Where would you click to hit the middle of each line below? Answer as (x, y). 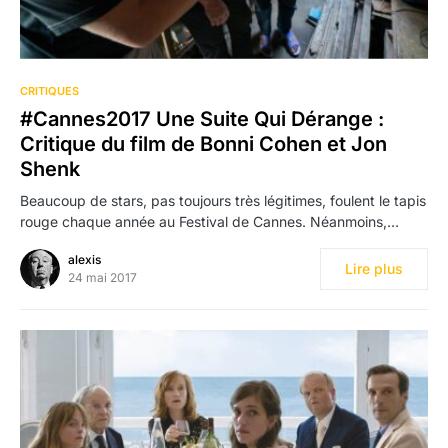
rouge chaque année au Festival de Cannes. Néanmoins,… (209, 221)
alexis (84, 259)
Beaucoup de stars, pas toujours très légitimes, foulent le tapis (223, 200)
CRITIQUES (49, 90)
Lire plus (374, 268)
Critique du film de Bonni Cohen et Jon (203, 143)
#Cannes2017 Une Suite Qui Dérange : (202, 118)
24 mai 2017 (102, 277)
